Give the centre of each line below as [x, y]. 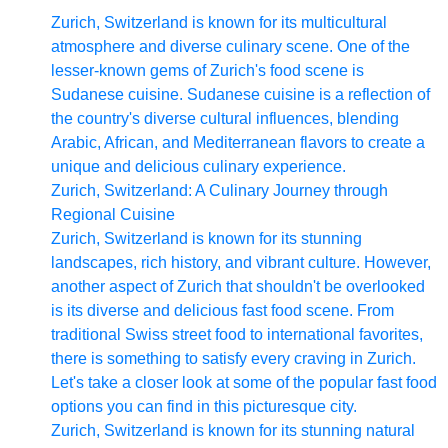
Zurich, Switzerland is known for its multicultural [219, 22]
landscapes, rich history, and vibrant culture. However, [241, 262]
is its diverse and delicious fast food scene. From [222, 310]
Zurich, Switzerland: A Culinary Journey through [219, 190]
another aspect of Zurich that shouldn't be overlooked [238, 286]
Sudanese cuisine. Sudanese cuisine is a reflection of [240, 94]
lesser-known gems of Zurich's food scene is [207, 70]
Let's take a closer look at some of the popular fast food [244, 382]
